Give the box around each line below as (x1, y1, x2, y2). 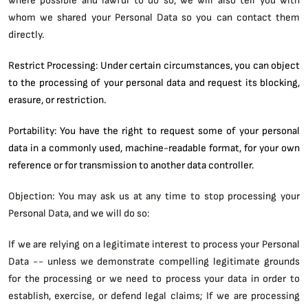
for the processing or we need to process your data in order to (8, 272, 300, 285)
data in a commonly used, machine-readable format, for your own (8, 141, 300, 154)
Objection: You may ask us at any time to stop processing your (8, 189, 300, 202)
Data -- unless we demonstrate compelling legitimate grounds (8, 254, 300, 267)
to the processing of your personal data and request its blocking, (8, 76, 300, 89)
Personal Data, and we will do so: (8, 206, 149, 219)
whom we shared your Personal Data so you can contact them (8, 10, 300, 23)
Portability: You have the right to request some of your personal (8, 124, 300, 137)
